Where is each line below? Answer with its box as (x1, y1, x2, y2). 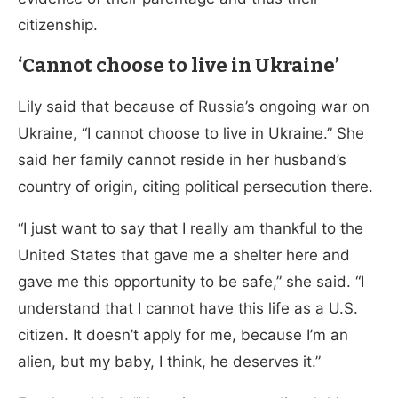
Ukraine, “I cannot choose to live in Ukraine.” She (18, 123, 364, 142)
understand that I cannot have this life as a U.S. (18, 298, 358, 317)
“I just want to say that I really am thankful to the (18, 219, 363, 237)
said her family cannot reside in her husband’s (18, 150, 346, 169)
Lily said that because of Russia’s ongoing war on (18, 97, 370, 115)
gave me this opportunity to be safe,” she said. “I (18, 272, 364, 291)
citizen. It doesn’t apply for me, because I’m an (18, 325, 348, 344)
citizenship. (18, 15, 98, 34)
